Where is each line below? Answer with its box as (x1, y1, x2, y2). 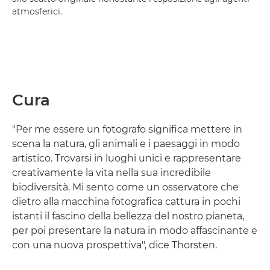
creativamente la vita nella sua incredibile (12, 167, 211, 178)
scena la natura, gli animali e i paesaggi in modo (12, 138, 240, 149)
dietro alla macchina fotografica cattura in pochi (12, 196, 240, 207)
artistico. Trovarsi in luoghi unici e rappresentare (12, 152, 241, 164)
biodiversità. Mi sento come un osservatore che (12, 181, 239, 193)
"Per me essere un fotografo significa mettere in (12, 124, 242, 135)
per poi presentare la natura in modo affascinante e (12, 225, 257, 236)
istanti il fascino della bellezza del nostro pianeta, (12, 210, 244, 222)
